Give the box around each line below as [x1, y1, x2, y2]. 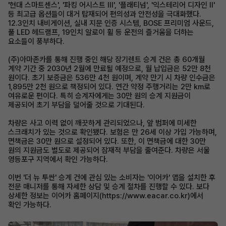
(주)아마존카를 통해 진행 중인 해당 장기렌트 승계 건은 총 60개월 [8, 55, 205, 64]
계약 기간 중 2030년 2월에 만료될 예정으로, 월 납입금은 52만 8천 [8, 64, 211, 73]
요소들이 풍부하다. [8, 37, 65, 46]
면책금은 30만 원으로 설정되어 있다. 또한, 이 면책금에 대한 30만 [8, 137, 206, 146]
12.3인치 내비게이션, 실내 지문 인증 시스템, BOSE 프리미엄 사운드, [8, 19, 214, 28]
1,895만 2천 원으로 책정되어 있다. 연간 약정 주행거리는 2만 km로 [8, 82, 210, 91]
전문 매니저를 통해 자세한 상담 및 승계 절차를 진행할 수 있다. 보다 [8, 182, 209, 191]
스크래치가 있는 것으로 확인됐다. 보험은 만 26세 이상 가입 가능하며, [8, 128, 217, 137]
